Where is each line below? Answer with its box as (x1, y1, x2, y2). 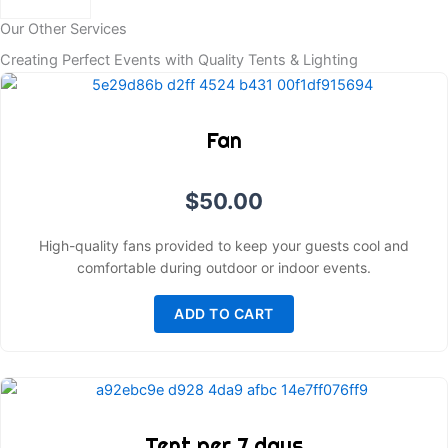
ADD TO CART (174, 304, 274, 322)
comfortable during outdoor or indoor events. (77, 258, 371, 276)
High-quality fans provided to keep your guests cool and (39, 236, 409, 254)
